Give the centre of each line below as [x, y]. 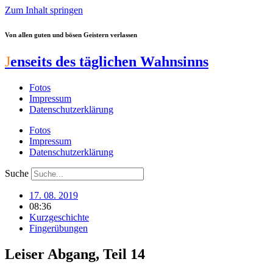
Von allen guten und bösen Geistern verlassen [71, 34]
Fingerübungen [58, 228]
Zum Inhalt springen [44, 10]
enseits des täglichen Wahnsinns [109, 61]
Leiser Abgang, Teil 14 [75, 254]
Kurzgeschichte [59, 217]
